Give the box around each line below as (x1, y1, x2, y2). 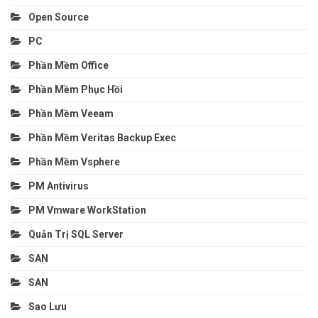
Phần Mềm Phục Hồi (28, 84, 123, 96)
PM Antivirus (28, 180, 89, 192)
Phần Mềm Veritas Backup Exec (28, 132, 176, 144)
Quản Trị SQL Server (28, 229, 124, 241)
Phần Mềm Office (28, 60, 109, 72)
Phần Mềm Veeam (28, 108, 116, 120)
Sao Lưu (28, 301, 67, 313)
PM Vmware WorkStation (28, 204, 146, 216)
